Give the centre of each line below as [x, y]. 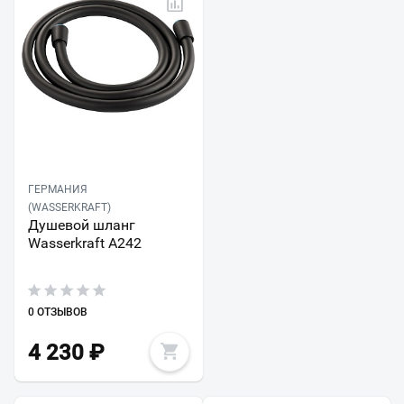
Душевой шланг [82, 225]
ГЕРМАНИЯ [58, 190]
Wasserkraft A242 [85, 243]
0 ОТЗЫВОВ [58, 312]
